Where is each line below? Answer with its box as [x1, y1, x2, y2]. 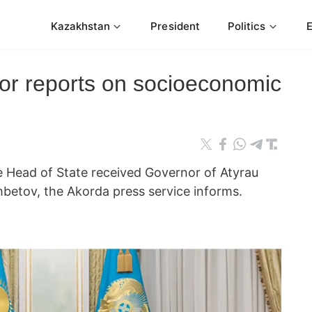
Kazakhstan [50, 19, 111, 33]
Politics [227, 19, 266, 33]
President [150, 19, 200, 33]
